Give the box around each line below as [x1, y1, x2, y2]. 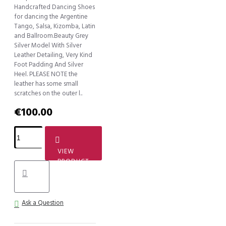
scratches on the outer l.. [14, 89, 82, 98]
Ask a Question [22, 198, 64, 208]
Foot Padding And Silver [14, 60, 83, 70]
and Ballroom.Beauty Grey [14, 31, 88, 41]
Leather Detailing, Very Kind [14, 50, 92, 60]
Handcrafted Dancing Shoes [14, 3, 95, 12]
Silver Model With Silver [14, 41, 82, 50]
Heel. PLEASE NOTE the [14, 70, 78, 79]
